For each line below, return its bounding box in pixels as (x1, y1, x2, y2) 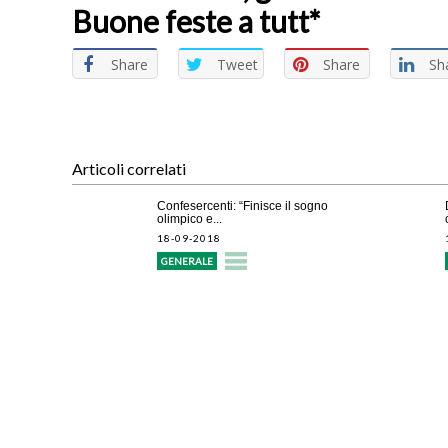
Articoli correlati (72, 158, 186, 178)
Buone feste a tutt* (72, 2, 320, 39)
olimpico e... (157, 211, 222, 226)
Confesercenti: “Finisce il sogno (157, 198, 328, 213)
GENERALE (161, 254, 213, 267)
